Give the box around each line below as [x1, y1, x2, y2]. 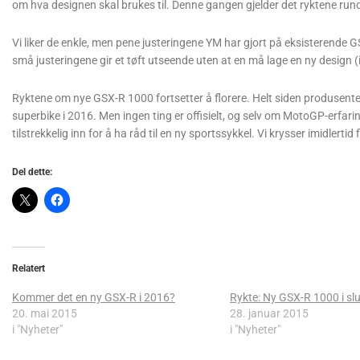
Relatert [12, 263, 45, 274]
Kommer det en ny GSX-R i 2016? [12, 291, 175, 304]
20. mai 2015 [12, 307, 77, 320]
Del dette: [12, 166, 52, 178]
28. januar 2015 [230, 307, 309, 320]
